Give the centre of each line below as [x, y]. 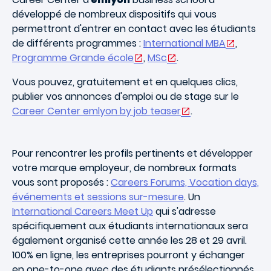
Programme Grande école [73, 57]
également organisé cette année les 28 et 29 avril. [129, 240]
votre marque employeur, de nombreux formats [124, 168]
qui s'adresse [184, 211]
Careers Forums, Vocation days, [185, 182]
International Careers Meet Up [83, 211]
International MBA [184, 43]
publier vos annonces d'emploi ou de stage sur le [126, 96]
